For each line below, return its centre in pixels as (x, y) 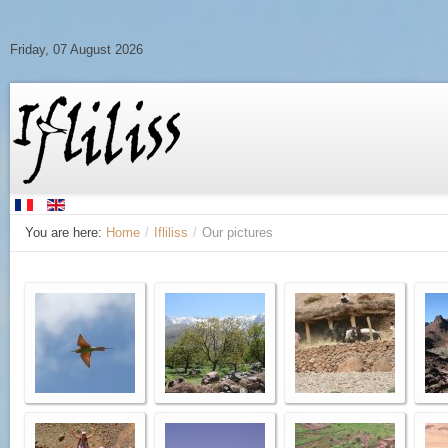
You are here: (65, 232)
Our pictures (237, 232)
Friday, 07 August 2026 (76, 49)
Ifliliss (171, 232)
